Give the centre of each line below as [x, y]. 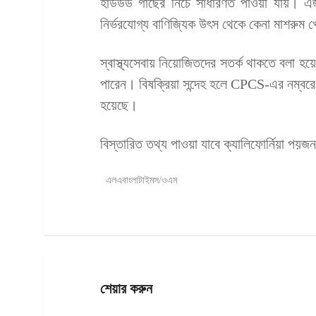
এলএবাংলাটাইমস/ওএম [141, 180]
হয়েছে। [119, 105]
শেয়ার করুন [126, 288]
